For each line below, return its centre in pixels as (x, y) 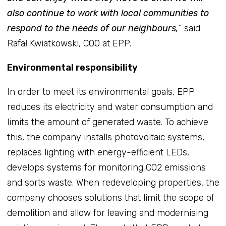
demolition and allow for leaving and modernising (107, 213)
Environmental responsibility (72, 67)
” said (189, 28)
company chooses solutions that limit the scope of (110, 197)
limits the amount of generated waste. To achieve (107, 122)
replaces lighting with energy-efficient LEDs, (98, 152)
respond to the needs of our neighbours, (93, 28)
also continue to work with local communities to (108, 13)
